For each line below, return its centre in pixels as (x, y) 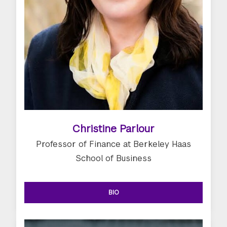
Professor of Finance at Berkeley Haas (113, 144)
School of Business (113, 158)
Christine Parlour (113, 128)
